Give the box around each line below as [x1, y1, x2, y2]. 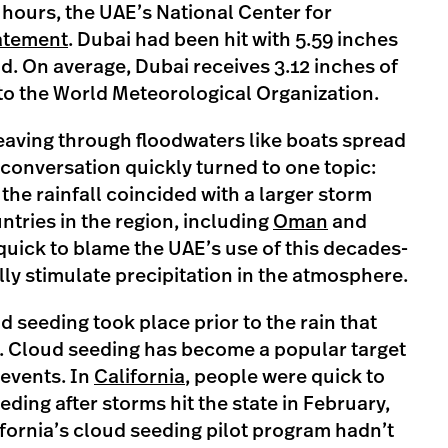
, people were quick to [185, 367, 385, 387]
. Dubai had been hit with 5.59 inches [68, 30, 398, 50]
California [94, 367, 185, 387]
